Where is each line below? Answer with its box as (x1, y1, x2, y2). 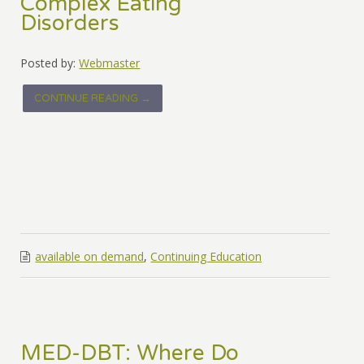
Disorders (20, 11, 120, 37)
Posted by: (20, 55, 76, 71)
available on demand (35, 249, 145, 265)
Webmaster (79, 55, 141, 71)
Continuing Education (150, 249, 262, 265)
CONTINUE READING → (34, 92, 152, 106)
